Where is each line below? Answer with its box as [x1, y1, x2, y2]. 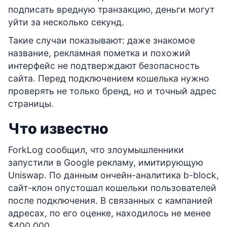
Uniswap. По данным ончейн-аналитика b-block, [8, 170, 219, 181]
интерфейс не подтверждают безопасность [8, 60, 200, 71]
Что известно [8, 120, 108, 138]
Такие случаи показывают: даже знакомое [8, 35, 195, 46]
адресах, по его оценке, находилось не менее [8, 208, 211, 219]
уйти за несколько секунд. [8, 17, 124, 28]
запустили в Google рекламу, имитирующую [8, 157, 203, 168]
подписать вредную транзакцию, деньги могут [8, 4, 214, 15]
